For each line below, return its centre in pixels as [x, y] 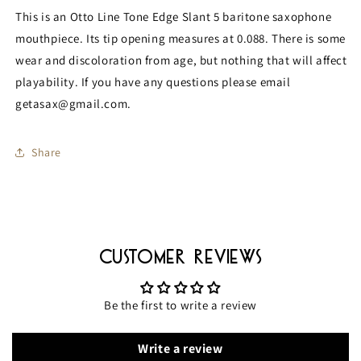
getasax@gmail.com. [73, 104]
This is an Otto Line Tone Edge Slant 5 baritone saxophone [174, 17]
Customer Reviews [180, 257]
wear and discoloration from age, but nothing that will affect [181, 60]
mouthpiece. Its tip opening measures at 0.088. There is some [181, 39]
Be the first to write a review [180, 305]
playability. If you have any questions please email [153, 82]
